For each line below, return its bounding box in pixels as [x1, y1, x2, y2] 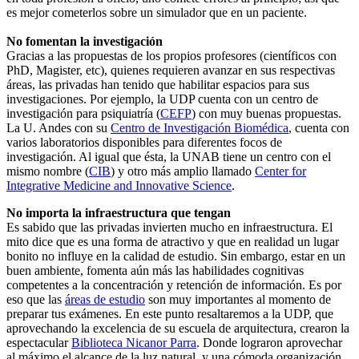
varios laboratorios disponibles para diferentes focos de [6, 135, 282, 149]
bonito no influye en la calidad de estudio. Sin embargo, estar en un [6, 248, 345, 263]
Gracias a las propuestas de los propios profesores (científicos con [6, 48, 337, 63]
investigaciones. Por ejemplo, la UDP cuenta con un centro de [6, 91, 318, 106]
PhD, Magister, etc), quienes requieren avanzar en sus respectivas [6, 63, 335, 77]
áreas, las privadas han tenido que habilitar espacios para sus [6, 77, 309, 91]
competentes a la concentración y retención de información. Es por [6, 277, 341, 292]
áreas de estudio [65, 292, 145, 306]
